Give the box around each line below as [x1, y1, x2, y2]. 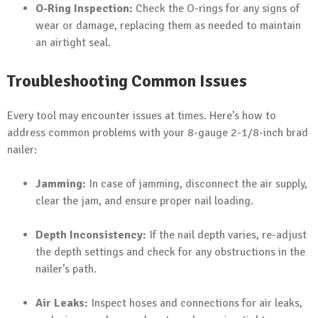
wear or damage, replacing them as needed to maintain [35, 18, 301, 33]
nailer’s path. [35, 262, 97, 277]
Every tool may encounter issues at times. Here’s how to [7, 109, 276, 124]
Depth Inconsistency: [35, 228, 146, 243]
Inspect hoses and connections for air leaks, [88, 296, 302, 311]
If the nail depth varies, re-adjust [146, 228, 307, 243]
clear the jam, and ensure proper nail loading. [35, 194, 253, 209]
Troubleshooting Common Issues [7, 70, 247, 92]
